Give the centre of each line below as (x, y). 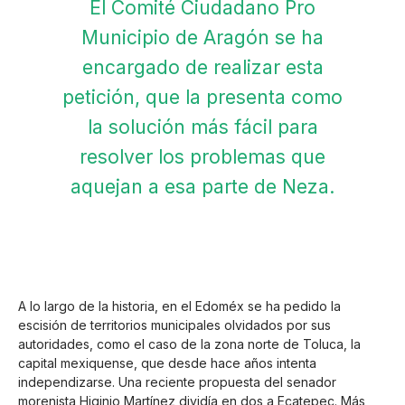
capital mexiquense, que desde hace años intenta (167, 363)
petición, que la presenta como (202, 98)
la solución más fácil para (202, 127)
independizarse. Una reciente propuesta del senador (177, 382)
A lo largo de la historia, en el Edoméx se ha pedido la (179, 306)
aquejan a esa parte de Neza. (202, 187)
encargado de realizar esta (202, 68)
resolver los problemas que (202, 157)
